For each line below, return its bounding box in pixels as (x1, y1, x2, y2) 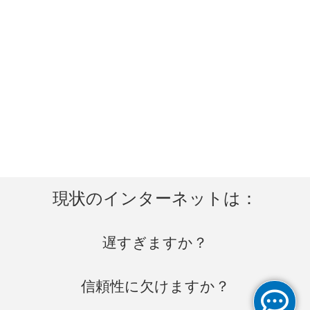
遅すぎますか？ (102, 233, 208, 252)
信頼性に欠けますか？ (80, 277, 230, 295)
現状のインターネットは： (53, 188, 257, 209)
